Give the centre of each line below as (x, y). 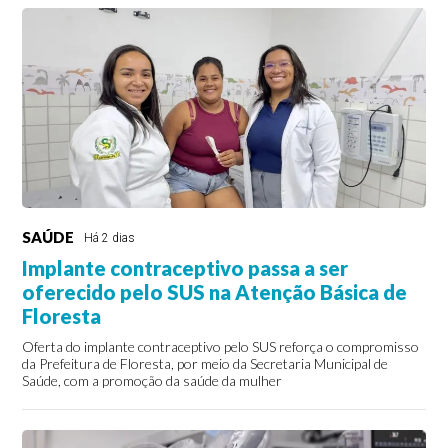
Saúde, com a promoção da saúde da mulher (152, 381)
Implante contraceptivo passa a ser (185, 268)
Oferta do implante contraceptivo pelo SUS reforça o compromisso (221, 347)
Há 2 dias (110, 238)
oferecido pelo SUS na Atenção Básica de (215, 292)
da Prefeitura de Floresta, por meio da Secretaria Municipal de (205, 364)
